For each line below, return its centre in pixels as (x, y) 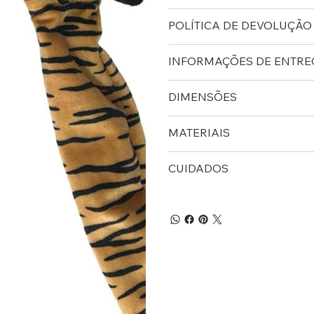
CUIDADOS (198, 169)
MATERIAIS (199, 133)
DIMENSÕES (203, 97)
